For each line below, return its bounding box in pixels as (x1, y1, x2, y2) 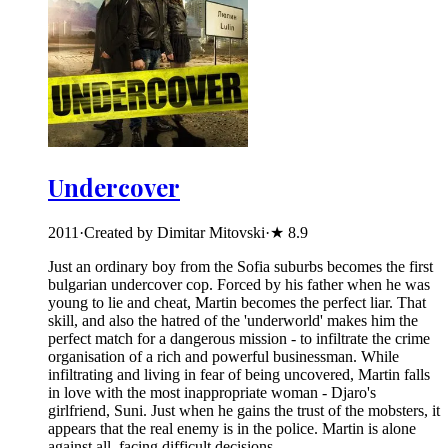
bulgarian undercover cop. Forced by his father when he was (48, 275, 430, 293)
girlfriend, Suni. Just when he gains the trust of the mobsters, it (48, 401, 440, 419)
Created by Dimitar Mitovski (84, 223, 265, 241)
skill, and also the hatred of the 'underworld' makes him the (48, 311, 418, 329)
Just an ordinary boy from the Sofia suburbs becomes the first (48, 257, 433, 275)
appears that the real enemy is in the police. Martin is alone (48, 419, 416, 437)
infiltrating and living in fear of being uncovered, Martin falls (48, 365, 430, 383)
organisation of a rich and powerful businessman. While (48, 347, 399, 365)
